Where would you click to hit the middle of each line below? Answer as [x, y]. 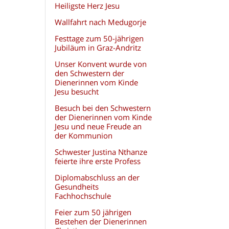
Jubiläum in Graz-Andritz [98, 48]
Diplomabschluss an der [97, 177]
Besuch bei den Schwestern [102, 108]
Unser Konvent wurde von [100, 64]
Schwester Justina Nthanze [101, 152]
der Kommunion [83, 135]
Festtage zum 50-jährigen [99, 38]
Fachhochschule [83, 196]
